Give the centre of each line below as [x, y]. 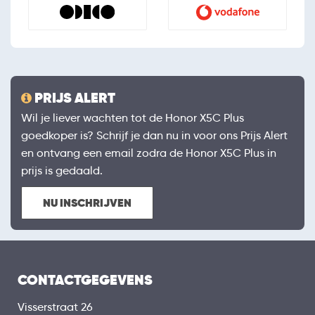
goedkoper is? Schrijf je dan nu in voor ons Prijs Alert [154, 136]
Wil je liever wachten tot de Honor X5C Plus [133, 118]
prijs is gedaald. [62, 171]
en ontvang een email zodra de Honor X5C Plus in [149, 153]
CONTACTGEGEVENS [85, 280]
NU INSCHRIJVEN [87, 203]
